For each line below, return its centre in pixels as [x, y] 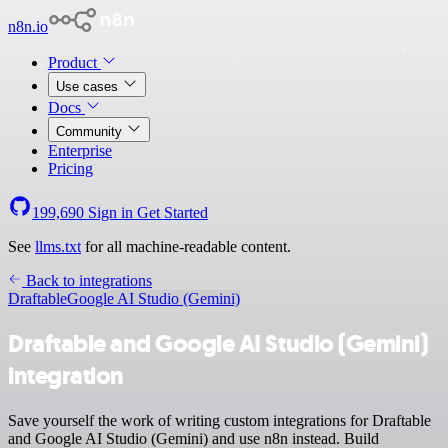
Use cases [89, 86]
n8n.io [28, 26]
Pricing [70, 168]
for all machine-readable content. [186, 246]
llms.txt [58, 246]
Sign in [110, 212]
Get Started [172, 212]
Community [91, 131]
